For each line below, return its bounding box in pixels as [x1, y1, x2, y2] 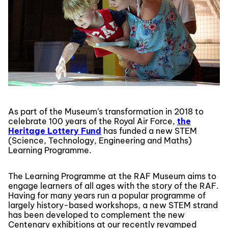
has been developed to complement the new [8, 210, 185, 220]
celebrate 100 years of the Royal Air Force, [8, 116, 177, 127]
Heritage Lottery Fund [8, 126, 101, 136]
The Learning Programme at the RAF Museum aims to [8, 171, 216, 182]
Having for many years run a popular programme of [8, 190, 206, 201]
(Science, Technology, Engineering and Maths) [8, 135, 192, 146]
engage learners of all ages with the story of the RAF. [8, 181, 219, 191]
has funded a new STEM [103, 126, 197, 136]
